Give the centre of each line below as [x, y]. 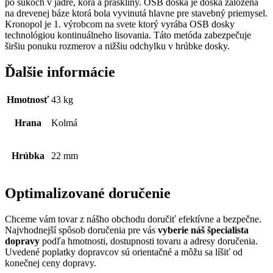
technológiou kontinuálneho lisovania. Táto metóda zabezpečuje [128, 35]
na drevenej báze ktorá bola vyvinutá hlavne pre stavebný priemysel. [136, 13]
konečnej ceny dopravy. [51, 263]
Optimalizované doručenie [88, 193]
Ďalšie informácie [60, 72]
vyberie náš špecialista [203, 230]
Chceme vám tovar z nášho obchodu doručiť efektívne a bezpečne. [133, 219]
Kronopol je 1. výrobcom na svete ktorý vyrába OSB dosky [120, 24]
